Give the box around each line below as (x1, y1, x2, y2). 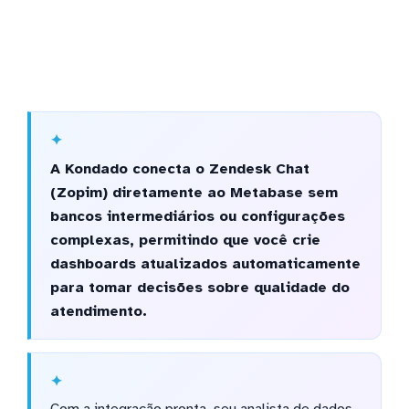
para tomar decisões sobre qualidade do (49, 278, 350, 297)
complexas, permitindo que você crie (49, 230, 320, 249)
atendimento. (49, 301, 147, 320)
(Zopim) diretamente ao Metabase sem (49, 183, 338, 202)
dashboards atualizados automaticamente (49, 254, 361, 273)
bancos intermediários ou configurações (49, 206, 345, 225)
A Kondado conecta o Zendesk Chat (49, 159, 309, 178)
